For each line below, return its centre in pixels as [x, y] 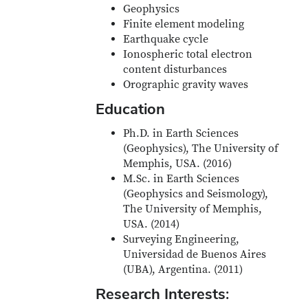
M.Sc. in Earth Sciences [181, 179]
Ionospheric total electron [188, 54]
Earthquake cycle [166, 39]
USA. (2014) [152, 224]
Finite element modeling [184, 24]
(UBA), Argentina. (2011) [183, 269]
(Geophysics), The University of [201, 148]
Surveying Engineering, [181, 239]
